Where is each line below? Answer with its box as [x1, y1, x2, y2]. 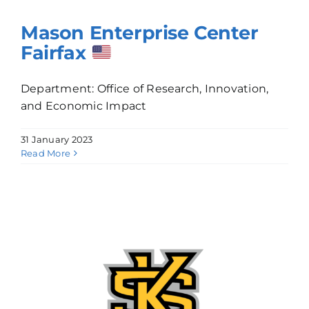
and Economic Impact [21, 99, 147, 112]
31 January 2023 [21, 133, 93, 145]
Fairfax [21, 41, 91, 64]
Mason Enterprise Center [21, 21, 259, 44]
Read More [21, 147, 71, 159]
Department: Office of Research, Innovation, [21, 81, 269, 95]
